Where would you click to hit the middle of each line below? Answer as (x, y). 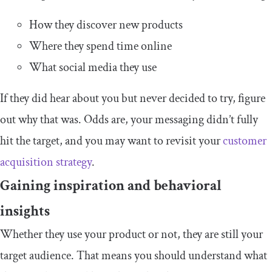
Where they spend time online (100, 46)
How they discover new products (106, 25)
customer (245, 141)
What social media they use (93, 67)
